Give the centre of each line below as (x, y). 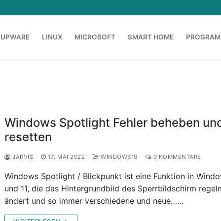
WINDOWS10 (118, 157)
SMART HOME (151, 37)
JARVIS (22, 157)
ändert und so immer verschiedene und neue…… (94, 201)
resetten (28, 137)
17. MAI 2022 (67, 157)
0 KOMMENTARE (176, 157)
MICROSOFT (95, 37)
